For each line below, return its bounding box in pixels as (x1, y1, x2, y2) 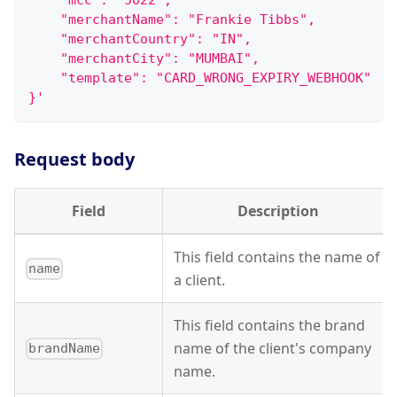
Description (237, 201, 319, 222)
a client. (174, 270, 225, 291)
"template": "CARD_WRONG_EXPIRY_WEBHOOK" (28, 70, 371, 87)
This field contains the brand (174, 315, 365, 336)
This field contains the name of (174, 247, 380, 268)
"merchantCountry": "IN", (28, 31, 252, 48)
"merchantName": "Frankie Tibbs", (28, 12, 315, 28)
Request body (14, 147, 135, 172)
